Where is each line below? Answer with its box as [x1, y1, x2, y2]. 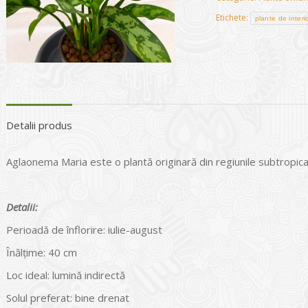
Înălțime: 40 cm [6, 245, 77, 260]
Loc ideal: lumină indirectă [6, 268, 125, 283]
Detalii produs [6, 118, 72, 133]
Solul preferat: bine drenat [6, 291, 129, 305]
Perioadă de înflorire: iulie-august [6, 223, 162, 237]
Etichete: [215, 12, 250, 23]
